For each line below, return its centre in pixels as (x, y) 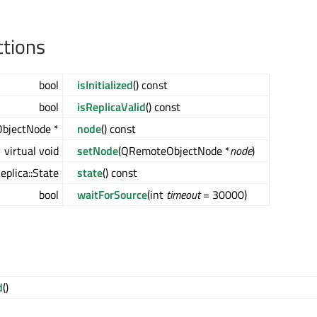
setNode (98, 151)
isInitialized (105, 85)
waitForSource (112, 195)
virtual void (31, 151)
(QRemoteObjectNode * (174, 151)
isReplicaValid (111, 107)
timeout (183, 195)
